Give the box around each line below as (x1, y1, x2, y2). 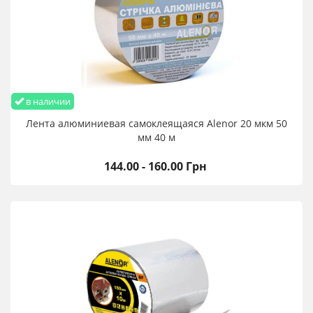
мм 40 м (138, 131, 175, 145)
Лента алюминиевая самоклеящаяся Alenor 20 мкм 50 (26, 117, 287, 131)
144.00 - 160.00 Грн (104, 159, 207, 175)
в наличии (24, 95, 71, 108)
